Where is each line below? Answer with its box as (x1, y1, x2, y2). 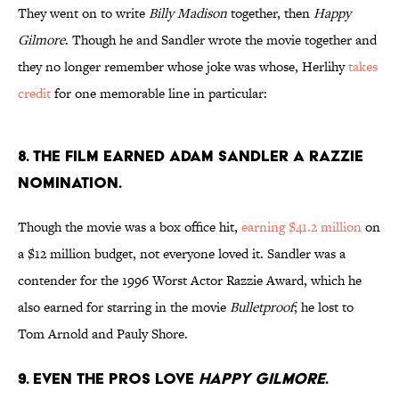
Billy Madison (149, 4, 227, 23)
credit (18, 84, 51, 103)
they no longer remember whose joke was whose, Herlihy (18, 57, 348, 77)
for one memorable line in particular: (51, 84, 267, 103)
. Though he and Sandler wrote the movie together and (65, 30, 377, 50)
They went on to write (18, 4, 149, 23)
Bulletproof (230, 297, 294, 317)
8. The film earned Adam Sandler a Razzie (18, 146, 363, 166)
